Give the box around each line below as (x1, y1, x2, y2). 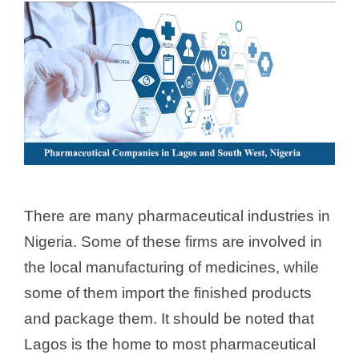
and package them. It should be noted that (24, 309, 314, 327)
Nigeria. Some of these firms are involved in (24, 232, 322, 250)
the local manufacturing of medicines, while (24, 258, 319, 276)
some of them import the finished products (24, 284, 312, 301)
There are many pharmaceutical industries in (24, 207, 330, 224)
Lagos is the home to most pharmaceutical (24, 335, 316, 353)
